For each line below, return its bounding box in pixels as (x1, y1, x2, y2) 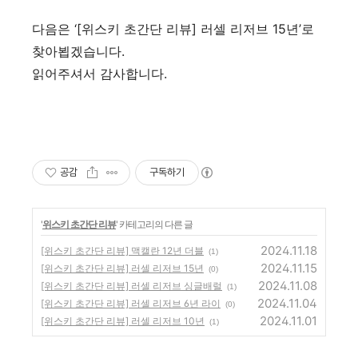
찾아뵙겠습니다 (32, 42, 121, 59)
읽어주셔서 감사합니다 (32, 65, 164, 82)
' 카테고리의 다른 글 (116, 217, 193, 230)
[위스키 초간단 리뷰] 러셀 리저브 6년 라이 (41, 296, 221, 309)
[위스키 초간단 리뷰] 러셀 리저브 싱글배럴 (41, 279, 222, 292)
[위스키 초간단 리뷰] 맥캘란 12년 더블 (41, 244, 204, 257)
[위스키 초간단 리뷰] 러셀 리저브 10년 (41, 314, 205, 327)
